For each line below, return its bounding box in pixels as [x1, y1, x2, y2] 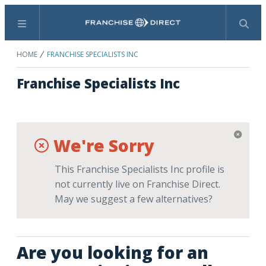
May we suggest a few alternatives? [55, 192, 213, 205]
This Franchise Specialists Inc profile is [55, 163, 224, 176]
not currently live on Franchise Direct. [55, 178, 220, 191]
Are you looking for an [17, 241, 208, 264]
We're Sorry [53, 134, 154, 157]
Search [132, 22, 162, 36]
